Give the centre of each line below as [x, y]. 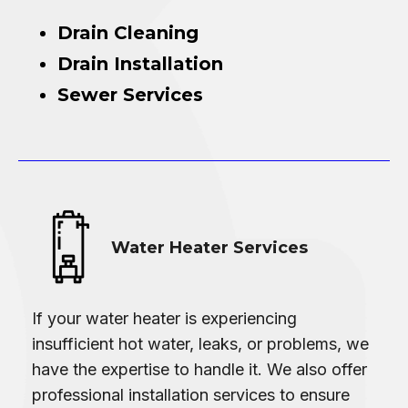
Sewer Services [130, 94]
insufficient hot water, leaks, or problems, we [200, 343]
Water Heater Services [209, 248]
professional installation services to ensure [191, 394]
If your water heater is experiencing [164, 318]
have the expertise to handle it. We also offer [199, 369]
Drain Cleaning [128, 32]
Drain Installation [140, 63]
